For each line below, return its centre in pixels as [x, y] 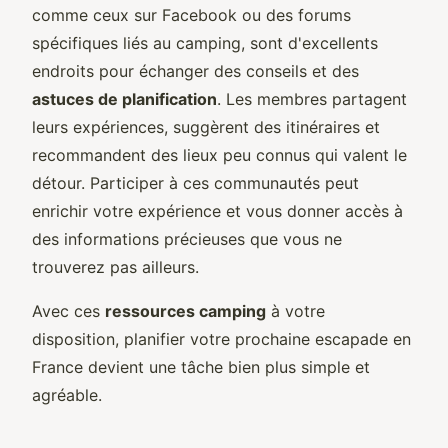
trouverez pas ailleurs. [115, 266]
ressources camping [185, 310]
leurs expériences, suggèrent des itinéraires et [206, 126]
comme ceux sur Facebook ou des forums [191, 14]
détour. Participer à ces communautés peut [195, 182]
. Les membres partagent [312, 98]
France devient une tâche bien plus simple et [201, 366]
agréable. [67, 394]
